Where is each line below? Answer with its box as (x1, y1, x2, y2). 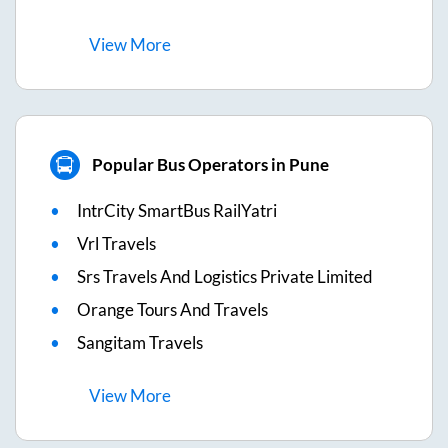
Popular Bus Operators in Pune (91, 154, 329, 175)
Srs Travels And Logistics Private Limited (77, 265, 373, 287)
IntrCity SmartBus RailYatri (77, 199, 277, 221)
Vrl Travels (77, 232, 156, 254)
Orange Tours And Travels (77, 298, 268, 320)
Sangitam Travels (77, 331, 203, 353)
